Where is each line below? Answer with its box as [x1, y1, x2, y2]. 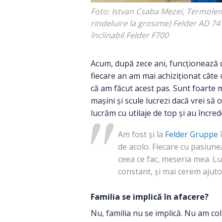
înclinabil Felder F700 [91, 29, 170, 41]
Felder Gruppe [165, 128, 218, 140]
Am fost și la [118, 128, 165, 140]
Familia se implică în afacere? [91, 191, 209, 202]
